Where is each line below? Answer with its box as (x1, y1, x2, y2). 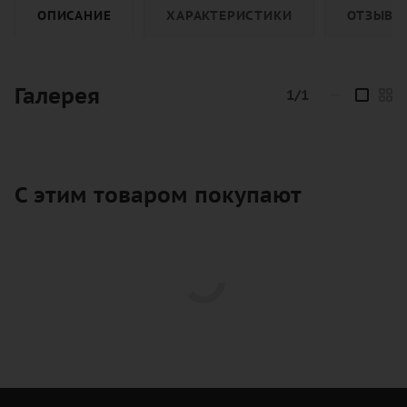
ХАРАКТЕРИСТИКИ (166, 6, 293, 25)
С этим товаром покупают (15, 181, 302, 210)
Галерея (15, 82, 100, 111)
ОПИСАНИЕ (37, 6, 112, 25)
